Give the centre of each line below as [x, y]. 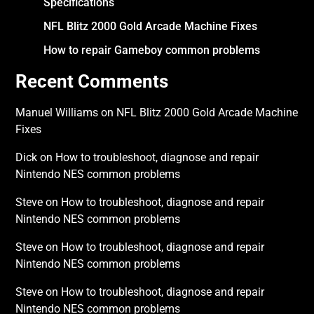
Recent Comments [92, 81]
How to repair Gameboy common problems [152, 50]
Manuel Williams [57, 112]
